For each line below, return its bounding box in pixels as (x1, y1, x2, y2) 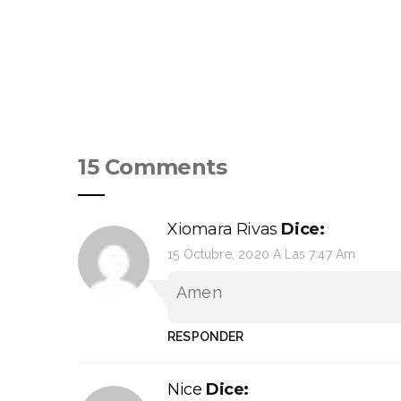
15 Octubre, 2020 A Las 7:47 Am (167, 246, 356, 261)
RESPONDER (167, 328, 244, 344)
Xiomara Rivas (167, 218, 277, 239)
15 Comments (78, 153, 227, 180)
